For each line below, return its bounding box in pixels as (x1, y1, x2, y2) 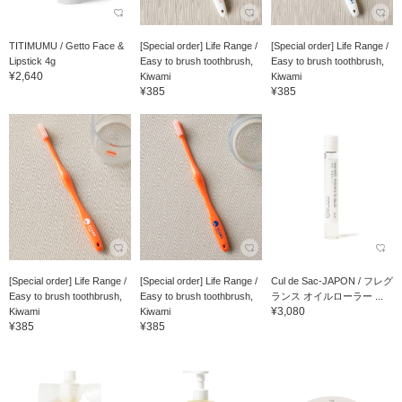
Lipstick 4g (9, 55, 56, 66)
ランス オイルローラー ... (270, 290, 383, 301)
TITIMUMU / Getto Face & (9, 39, 124, 51)
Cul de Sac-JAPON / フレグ (270, 275, 393, 286)
